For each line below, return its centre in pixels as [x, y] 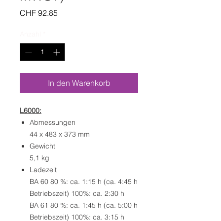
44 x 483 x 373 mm [60, 134]
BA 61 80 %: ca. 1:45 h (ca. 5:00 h [84, 205]
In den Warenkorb [79, 83]
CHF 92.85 [39, 13]
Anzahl [30, 34]
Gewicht [42, 146]
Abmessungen [53, 123]
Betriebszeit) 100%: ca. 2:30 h [78, 194]
